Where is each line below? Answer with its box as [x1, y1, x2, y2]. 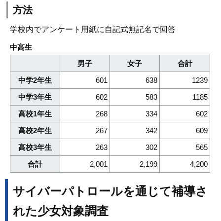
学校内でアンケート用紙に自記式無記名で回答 [10, 25, 176, 34]
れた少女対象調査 [13, 204, 109, 218]
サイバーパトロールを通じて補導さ [13, 184, 208, 198]
